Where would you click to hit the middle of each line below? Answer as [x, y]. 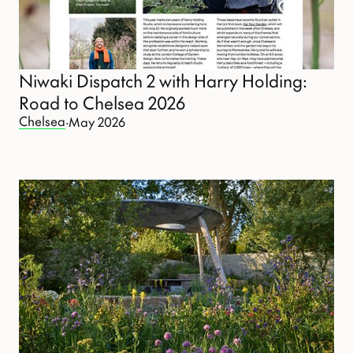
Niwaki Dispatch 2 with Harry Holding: [163, 81]
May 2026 [97, 121]
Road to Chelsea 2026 [102, 103]
